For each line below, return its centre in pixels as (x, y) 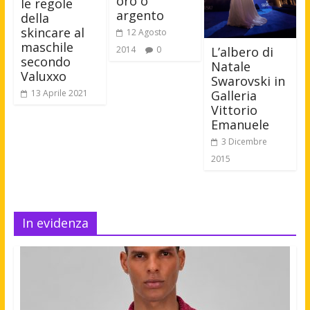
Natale (231, 67)
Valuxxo (43, 76)
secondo (45, 61)
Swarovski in (248, 81)
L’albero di (243, 52)
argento (140, 16)
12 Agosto (146, 33)
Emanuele (240, 125)
